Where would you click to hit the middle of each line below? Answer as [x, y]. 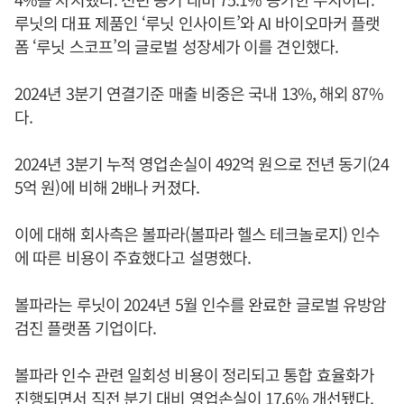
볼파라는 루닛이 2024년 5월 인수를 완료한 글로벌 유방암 [201, 304]
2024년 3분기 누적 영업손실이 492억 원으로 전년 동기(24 [202, 163]
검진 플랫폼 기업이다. [86, 327]
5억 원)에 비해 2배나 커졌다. [107, 187]
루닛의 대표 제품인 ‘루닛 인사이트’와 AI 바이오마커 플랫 [197, 23]
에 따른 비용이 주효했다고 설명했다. [133, 257]
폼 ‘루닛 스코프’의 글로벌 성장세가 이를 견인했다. [176, 46]
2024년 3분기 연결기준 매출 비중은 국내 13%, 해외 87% [199, 93]
